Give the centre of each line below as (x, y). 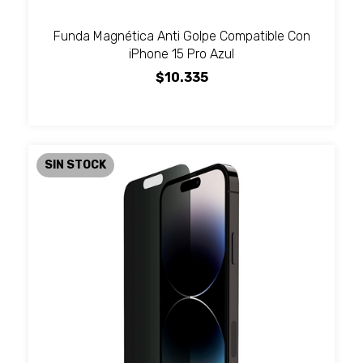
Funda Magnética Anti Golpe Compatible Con (181, 36)
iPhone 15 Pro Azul (181, 54)
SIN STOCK (75, 165)
